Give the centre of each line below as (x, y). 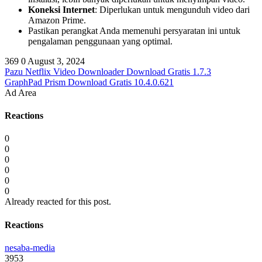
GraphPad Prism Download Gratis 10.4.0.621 (89, 82)
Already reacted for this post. (58, 202)
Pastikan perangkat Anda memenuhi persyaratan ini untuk (134, 30)
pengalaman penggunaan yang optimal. (100, 41)
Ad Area (20, 92)
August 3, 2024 (56, 61)
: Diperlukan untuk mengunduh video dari (172, 9)
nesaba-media (30, 248)
